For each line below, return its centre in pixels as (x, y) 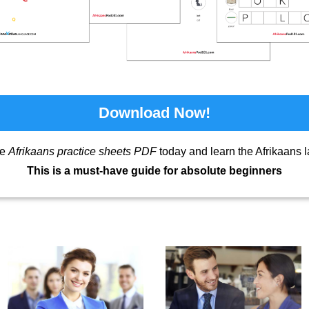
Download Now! (154, 113)
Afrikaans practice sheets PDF (82, 152)
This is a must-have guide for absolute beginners (154, 171)
